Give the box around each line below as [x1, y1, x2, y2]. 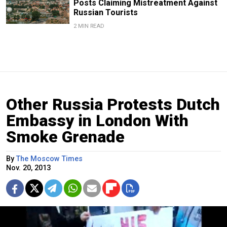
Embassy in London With [6, 110, 188, 130]
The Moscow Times [16, 154, 83, 163]
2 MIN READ [73, 22, 104, 29]
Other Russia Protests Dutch [6, 94, 220, 114]
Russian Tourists [73, 7, 138, 17]
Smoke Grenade [6, 127, 125, 146]
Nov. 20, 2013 [6, 163, 51, 172]
